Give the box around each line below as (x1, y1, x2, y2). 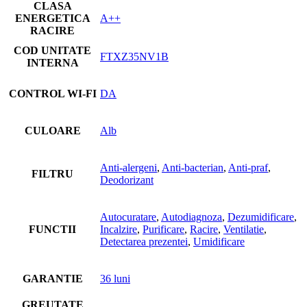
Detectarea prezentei (100, 235, 188, 247)
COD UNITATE (14, 44, 91, 56)
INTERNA (26, 56, 79, 69)
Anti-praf (228, 161, 268, 173)
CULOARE (24, 124, 81, 136)
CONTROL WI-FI (8, 87, 97, 99)
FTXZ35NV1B (100, 50, 169, 62)
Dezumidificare (228, 210, 294, 223)
